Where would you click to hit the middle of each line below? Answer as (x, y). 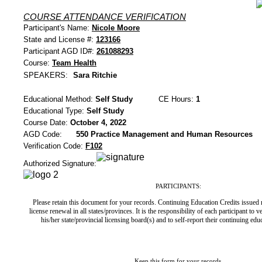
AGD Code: (43, 134)
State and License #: (60, 39)
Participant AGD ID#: (60, 51)
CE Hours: (177, 99)
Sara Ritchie (95, 75)
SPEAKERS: (47, 75)
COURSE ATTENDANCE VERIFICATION (105, 17)
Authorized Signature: (60, 163)
